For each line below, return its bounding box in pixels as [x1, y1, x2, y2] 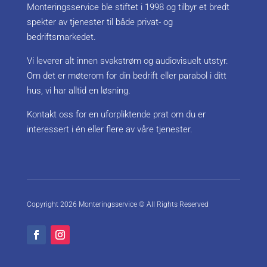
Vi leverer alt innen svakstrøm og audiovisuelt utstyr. [26, 55, 228, 67]
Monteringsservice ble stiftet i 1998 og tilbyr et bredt [26, 2, 229, 13]
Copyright [26, 200, 60, 209]
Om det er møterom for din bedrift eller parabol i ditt [26, 70, 226, 82]
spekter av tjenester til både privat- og [26, 17, 173, 28]
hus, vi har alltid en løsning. [26, 85, 131, 97]
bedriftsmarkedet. [26, 32, 96, 43]
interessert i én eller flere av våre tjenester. [26, 124, 193, 135]
